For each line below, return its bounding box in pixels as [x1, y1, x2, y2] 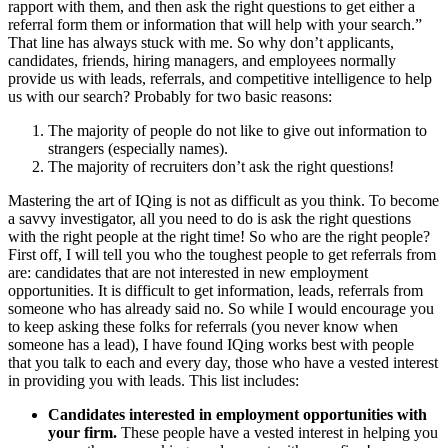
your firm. [48, 424, 117, 442]
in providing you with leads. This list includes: [8, 372, 299, 390]
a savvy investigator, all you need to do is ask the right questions [8, 210, 411, 228]
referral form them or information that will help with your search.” [8, 16, 422, 34]
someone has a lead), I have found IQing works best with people [8, 336, 414, 354]
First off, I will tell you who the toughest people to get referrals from [8, 246, 436, 264]
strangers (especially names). [48, 140, 228, 158]
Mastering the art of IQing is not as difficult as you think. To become [8, 192, 439, 210]
